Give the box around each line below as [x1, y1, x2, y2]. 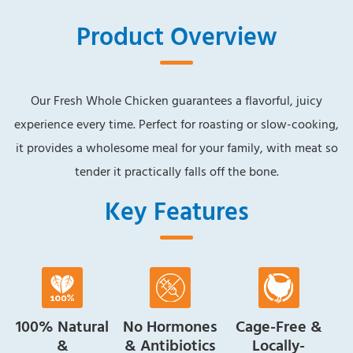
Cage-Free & [235, 314, 322, 338]
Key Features [104, 191, 249, 230]
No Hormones [123, 314, 218, 338]
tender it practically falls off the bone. [74, 162, 279, 181]
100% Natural [16, 314, 110, 338]
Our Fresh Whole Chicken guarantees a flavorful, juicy [31, 91, 322, 110]
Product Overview [76, 17, 277, 55]
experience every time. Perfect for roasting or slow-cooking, [14, 114, 339, 134]
